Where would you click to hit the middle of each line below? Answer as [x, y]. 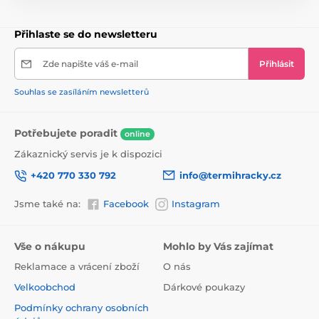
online [137, 134]
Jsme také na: [47, 204]
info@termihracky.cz [230, 176]
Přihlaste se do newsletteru [86, 35]
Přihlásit [277, 64]
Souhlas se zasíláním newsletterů [82, 92]
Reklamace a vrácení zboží [77, 267]
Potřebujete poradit [67, 134]
